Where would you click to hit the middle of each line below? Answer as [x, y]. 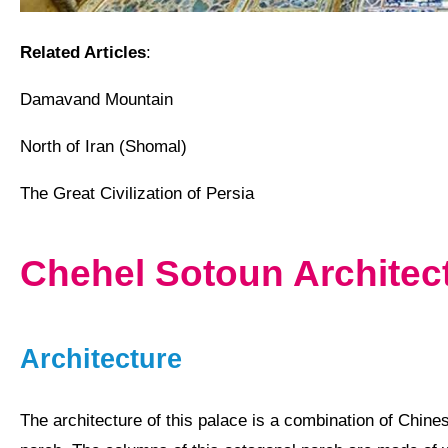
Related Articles [89, 52]
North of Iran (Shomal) [109, 146]
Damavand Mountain [102, 99]
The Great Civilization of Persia [142, 193]
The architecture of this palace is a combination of [214, 420]
